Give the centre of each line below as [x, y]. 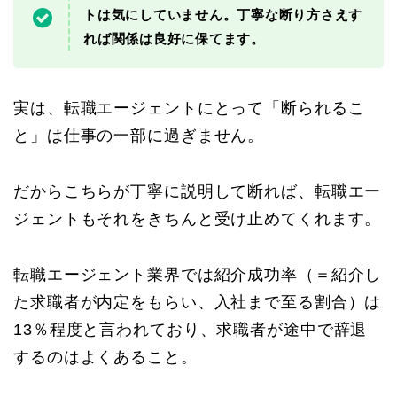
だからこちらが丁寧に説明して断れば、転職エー [198, 191]
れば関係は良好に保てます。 [174, 38]
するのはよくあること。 [105, 357]
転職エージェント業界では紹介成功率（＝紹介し [198, 274]
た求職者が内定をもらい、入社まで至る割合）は [198, 302]
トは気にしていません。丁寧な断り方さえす [223, 14]
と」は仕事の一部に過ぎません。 [139, 135]
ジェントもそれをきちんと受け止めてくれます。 [198, 218]
